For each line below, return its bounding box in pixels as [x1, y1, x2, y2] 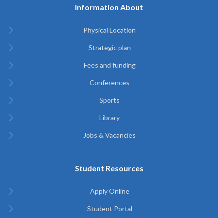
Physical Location [83, 25, 136, 34]
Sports [99, 95, 120, 104]
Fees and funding [83, 60, 136, 69]
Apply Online [90, 186, 129, 195]
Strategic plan [88, 43, 131, 52]
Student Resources [74, 163, 144, 173]
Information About [75, 2, 143, 12]
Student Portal [87, 204, 132, 213]
